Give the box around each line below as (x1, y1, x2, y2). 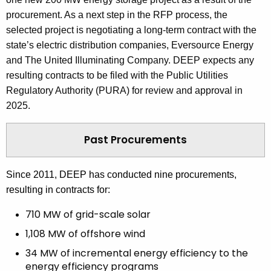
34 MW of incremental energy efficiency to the (25, 246, 248, 261)
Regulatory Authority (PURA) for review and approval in (6, 85, 243, 96)
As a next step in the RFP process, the (64, 10, 227, 21)
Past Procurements (84, 132, 187, 148)
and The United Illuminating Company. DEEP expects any (6, 55, 254, 66)
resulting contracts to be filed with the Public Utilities (6, 70, 228, 81)
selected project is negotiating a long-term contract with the (6, 25, 256, 36)
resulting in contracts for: (6, 184, 110, 195)
